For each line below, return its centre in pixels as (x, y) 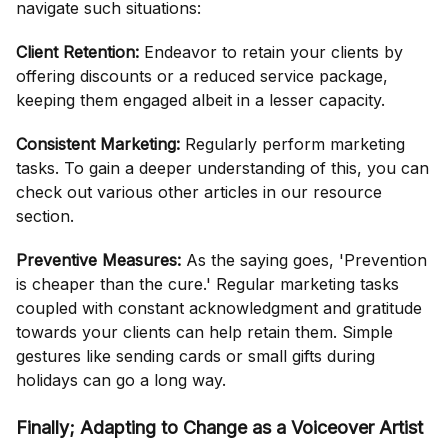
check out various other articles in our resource (199, 192)
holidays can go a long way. (121, 380)
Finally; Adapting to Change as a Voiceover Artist (219, 428)
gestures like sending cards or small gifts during (195, 356)
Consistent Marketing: (98, 144)
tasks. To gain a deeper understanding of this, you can (222, 168)
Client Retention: (77, 52)
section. (45, 216)
